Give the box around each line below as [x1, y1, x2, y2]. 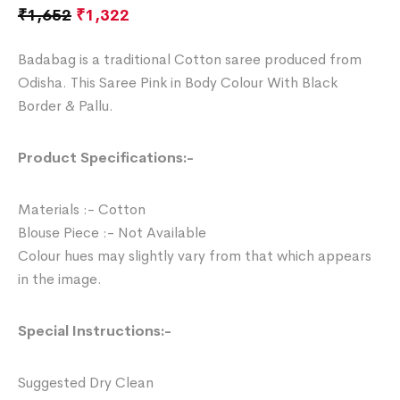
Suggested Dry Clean [18, 372, 154, 392]
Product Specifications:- [18, 147, 195, 167]
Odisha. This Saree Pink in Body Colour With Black [18, 72, 338, 92]
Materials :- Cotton [18, 199, 146, 219]
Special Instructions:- [18, 321, 172, 340]
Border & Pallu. [18, 96, 114, 115]
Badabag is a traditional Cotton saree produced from [18, 49, 362, 69]
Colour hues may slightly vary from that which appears [18, 246, 372, 265]
